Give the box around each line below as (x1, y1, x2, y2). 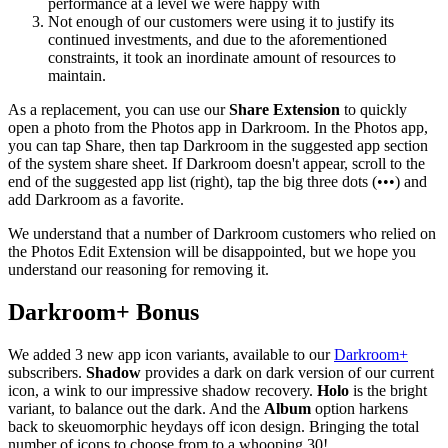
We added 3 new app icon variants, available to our (8, 345, 334, 363)
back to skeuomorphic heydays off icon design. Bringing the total (8, 417, 419, 435)
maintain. (48, 66, 106, 84)
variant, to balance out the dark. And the (8, 399, 264, 417)
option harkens (311, 399, 408, 417)
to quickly (340, 100, 407, 118)
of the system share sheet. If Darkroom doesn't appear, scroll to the (8, 154, 425, 172)
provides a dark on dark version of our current (141, 363, 434, 381)
